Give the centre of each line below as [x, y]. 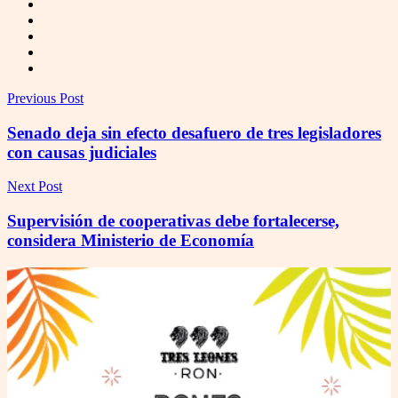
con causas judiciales [82, 152]
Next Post [35, 187]
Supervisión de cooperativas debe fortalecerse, [173, 221]
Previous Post [45, 98]
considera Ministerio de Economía [131, 241]
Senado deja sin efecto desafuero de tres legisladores [194, 132]
